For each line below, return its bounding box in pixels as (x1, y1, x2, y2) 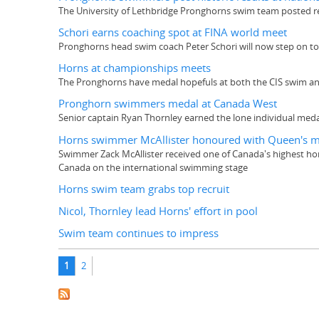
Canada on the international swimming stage (58, 160, 248, 174)
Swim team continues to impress (58, 226, 219, 241)
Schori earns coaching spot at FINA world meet (58, 24, 287, 40)
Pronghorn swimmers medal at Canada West (58, 96, 277, 112)
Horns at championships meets (58, 61, 211, 76)
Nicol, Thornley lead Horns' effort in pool (58, 204, 258, 219)
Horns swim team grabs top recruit (58, 181, 229, 197)
